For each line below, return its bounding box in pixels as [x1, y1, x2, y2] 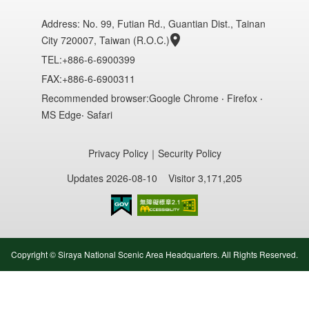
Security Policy [157, 146, 221, 160]
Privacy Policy [88, 146, 148, 160]
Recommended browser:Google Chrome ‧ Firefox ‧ [41, 90, 263, 105]
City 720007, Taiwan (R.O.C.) [41, 32, 172, 47]
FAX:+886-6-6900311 [41, 71, 135, 86]
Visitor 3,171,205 [168, 170, 242, 185]
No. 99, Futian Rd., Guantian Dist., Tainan [83, 16, 266, 30]
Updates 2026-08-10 [67, 170, 157, 185]
